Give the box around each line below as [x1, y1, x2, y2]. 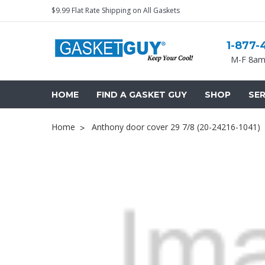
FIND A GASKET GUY [96, 89, 187, 100]
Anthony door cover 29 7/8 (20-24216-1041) [92, 121, 260, 132]
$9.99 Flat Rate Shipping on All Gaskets [51, 5, 180, 15]
